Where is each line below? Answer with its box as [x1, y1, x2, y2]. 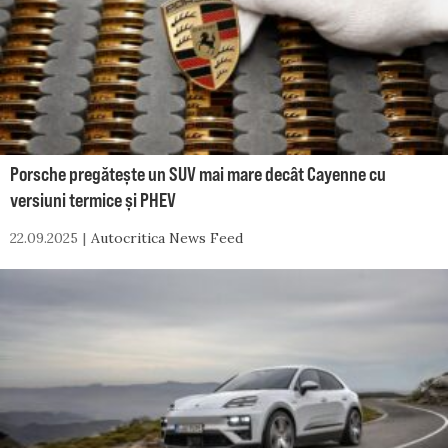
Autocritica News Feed [91, 228, 243, 247]
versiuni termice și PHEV [10, 187, 176, 211]
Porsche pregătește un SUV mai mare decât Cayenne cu [10, 161, 386, 185]
